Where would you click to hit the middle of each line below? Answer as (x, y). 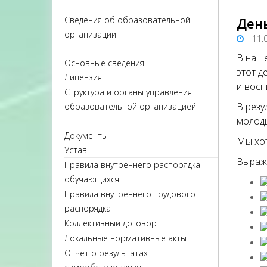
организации (90, 34)
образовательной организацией (130, 106)
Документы (86, 136)
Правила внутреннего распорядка (132, 165)
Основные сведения (104, 63)
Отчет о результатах (106, 253)
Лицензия (83, 77)
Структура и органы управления (128, 92)
